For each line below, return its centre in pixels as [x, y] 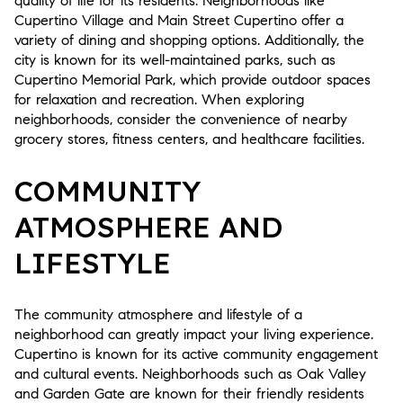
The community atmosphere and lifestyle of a [158, 314]
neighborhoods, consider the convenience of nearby [181, 119]
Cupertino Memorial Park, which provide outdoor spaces [193, 79]
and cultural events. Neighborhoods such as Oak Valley [190, 373]
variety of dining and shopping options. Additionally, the [189, 40]
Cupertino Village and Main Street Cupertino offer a [179, 20]
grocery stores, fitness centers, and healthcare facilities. [189, 139]
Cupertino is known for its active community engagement [196, 354]
